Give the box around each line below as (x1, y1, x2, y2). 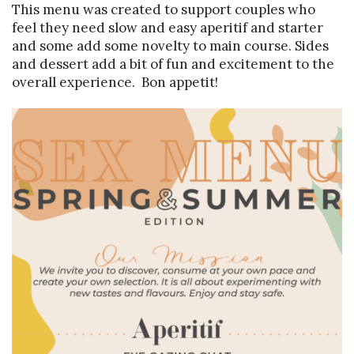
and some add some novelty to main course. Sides (12, 37, 329, 55)
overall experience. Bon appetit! (12, 73, 218, 92)
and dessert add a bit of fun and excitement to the (12, 55, 334, 73)
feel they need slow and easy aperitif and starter (12, 19, 323, 37)
